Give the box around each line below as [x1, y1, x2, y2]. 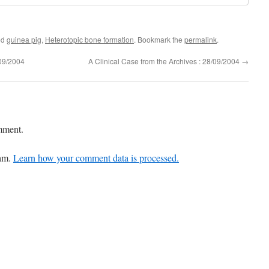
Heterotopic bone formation [45, 34, 134, 45]
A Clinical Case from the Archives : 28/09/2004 [88, 56, 241, 67]
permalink [184, 34, 217, 45]
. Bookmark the [134, 34, 184, 45]
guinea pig [7, 34, 41, 45]
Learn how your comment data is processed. [13, 151, 179, 165]
